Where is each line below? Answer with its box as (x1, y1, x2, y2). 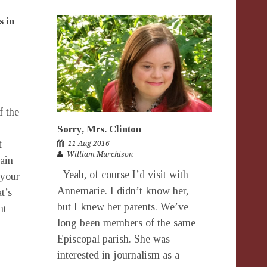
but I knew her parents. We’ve (57, 200, 188, 213)
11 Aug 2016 (68, 139, 110, 148)
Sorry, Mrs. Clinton (57, 123, 141, 135)
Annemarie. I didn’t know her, (57, 184, 188, 197)
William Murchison (67, 150, 133, 159)
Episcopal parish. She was (57, 232, 170, 245)
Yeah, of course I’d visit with (57, 168, 188, 181)
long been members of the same (57, 216, 195, 229)
